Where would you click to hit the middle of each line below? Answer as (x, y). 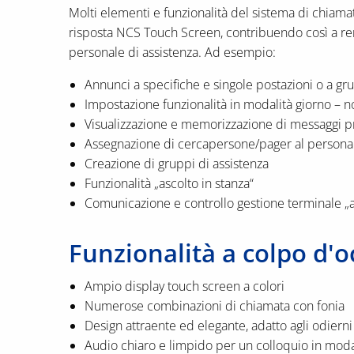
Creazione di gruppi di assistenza (177, 163)
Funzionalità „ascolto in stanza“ (169, 183)
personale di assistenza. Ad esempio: (172, 52)
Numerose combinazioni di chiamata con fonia (215, 305)
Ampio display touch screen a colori (185, 286)
